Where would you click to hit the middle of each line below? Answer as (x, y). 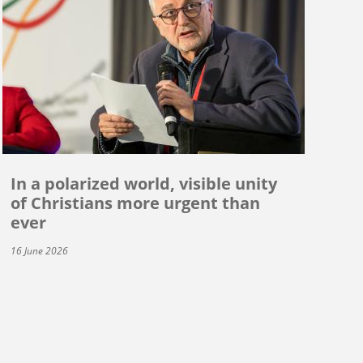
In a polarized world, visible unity (143, 183)
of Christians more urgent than (135, 203)
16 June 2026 (39, 250)
